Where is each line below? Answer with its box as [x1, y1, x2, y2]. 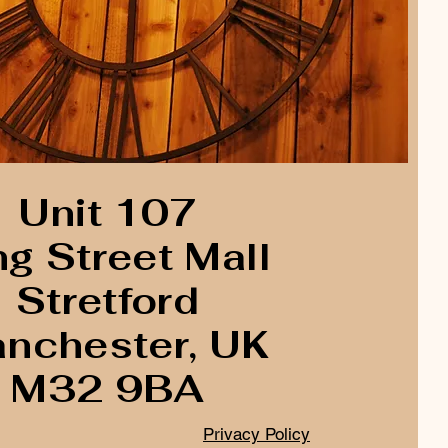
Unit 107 [17, 189, 198, 237]
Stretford [15, 277, 200, 325]
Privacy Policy [203, 424, 310, 444]
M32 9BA [10, 365, 205, 413]
